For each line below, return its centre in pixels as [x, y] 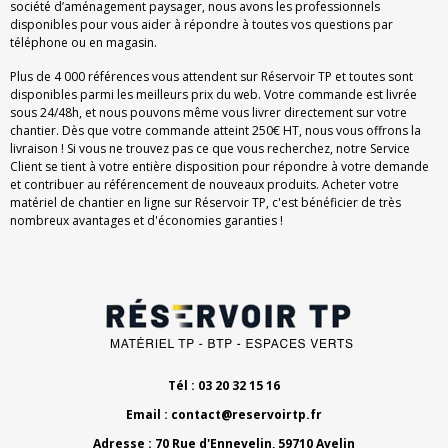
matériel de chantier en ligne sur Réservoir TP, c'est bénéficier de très [205, 203]
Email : [148, 415]
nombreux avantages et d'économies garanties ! [146, 221]
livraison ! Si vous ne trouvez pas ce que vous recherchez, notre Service [210, 149]
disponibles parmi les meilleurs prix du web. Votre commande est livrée [213, 95]
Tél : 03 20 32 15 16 [224, 386]
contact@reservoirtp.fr [246, 415]
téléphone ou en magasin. [83, 43]
